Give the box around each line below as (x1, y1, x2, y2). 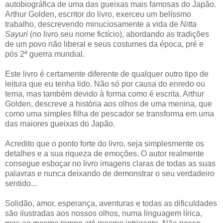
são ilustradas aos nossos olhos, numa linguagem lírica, (5, 209, 202, 218)
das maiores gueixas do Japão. (5, 119, 115, 128)
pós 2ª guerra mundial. (5, 49, 85, 58)
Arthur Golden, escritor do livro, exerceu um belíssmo (5, 9, 191, 18)
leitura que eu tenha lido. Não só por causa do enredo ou (5, 79, 205, 88)
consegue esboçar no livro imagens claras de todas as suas (5, 159, 216, 168)
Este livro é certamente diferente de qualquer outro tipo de (5, 69, 209, 78)
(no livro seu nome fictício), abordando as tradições (28, 29, 209, 38)
